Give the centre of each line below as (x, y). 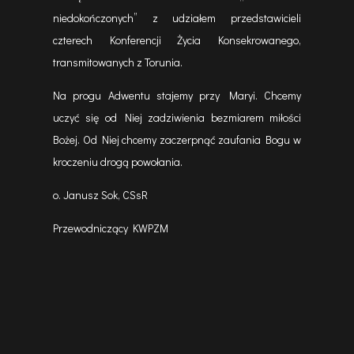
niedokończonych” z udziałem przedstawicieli (177, 18)
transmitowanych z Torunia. (118, 62)
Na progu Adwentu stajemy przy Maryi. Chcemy (177, 95)
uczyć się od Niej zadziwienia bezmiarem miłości (177, 117)
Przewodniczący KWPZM (111, 228)
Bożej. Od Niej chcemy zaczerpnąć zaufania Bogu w (177, 139)
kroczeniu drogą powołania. (118, 162)
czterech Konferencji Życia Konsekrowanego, (177, 40)
